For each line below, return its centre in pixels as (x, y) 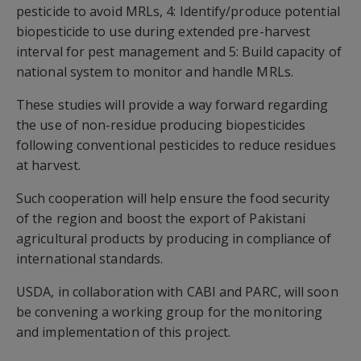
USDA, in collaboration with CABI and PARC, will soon (177, 291)
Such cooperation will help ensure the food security (173, 198)
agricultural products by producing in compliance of (174, 238)
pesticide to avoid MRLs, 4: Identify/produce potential (178, 11)
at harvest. (48, 165)
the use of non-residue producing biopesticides (161, 124)
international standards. (90, 258)
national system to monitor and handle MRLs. (155, 71)
